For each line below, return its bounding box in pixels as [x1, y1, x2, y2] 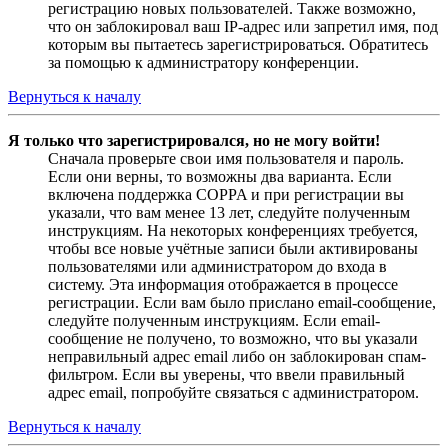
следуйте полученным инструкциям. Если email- [48, 312, 380, 330]
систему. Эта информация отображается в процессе [48, 276, 398, 294]
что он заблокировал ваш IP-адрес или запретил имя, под [48, 18, 438, 36]
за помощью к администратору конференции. [48, 54, 359, 72]
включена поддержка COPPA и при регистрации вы [48, 186, 404, 204]
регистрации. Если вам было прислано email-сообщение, [48, 294, 436, 312]
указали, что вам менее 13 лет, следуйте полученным [48, 204, 410, 222]
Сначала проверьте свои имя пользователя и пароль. [48, 150, 404, 168]
